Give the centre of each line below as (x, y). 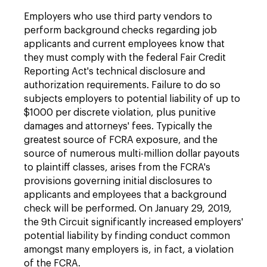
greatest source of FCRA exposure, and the (121, 140)
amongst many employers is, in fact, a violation (129, 250)
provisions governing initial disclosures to (118, 181)
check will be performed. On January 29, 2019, (128, 209)
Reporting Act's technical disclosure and (114, 72)
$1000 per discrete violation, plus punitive (120, 113)
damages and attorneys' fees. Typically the (118, 126)
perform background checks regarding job (120, 30)
